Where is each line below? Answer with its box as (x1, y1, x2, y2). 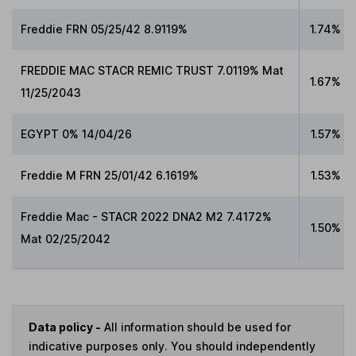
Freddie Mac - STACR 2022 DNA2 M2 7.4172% (21, 210, 273, 224)
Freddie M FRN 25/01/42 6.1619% (21, 168, 199, 183)
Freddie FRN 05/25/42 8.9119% (21, 22, 188, 37)
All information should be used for (101, 319, 291, 334)
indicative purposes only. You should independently (29, 339, 315, 353)
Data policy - (29, 319, 101, 334)
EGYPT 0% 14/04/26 (21, 127, 133, 141)
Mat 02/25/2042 (21, 232, 111, 246)
